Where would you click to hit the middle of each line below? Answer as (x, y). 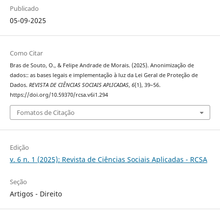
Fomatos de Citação (45, 112)
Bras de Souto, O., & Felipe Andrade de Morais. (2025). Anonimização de (102, 66)
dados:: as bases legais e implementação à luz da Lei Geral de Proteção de (104, 75)
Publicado (24, 9)
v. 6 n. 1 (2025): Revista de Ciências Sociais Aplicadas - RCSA (108, 159)
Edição (19, 147)
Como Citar (26, 53)
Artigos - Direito (36, 193)
